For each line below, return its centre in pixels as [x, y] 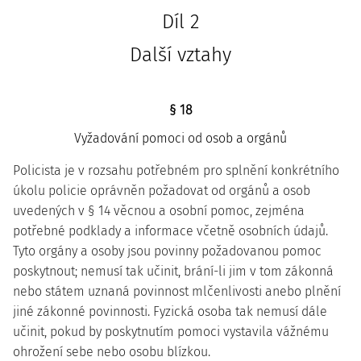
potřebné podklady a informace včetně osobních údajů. [170, 231]
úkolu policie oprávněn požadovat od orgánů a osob [162, 191]
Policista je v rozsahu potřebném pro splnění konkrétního [176, 170]
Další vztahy [180, 55]
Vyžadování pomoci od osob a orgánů [180, 138]
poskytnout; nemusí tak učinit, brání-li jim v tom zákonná [173, 271]
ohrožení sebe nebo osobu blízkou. [112, 352]
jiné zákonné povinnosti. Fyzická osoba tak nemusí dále [170, 311]
